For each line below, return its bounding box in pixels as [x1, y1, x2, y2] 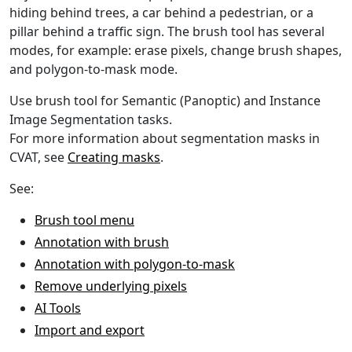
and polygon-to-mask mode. [9, 60, 178, 78]
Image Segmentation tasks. [9, 110, 172, 128]
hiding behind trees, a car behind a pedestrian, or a [9, 3, 313, 21]
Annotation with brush [35, 233, 169, 251]
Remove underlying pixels [35, 277, 187, 295]
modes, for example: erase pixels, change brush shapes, [9, 41, 342, 59]
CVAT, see [9, 148, 68, 166]
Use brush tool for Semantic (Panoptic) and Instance [9, 91, 321, 109]
